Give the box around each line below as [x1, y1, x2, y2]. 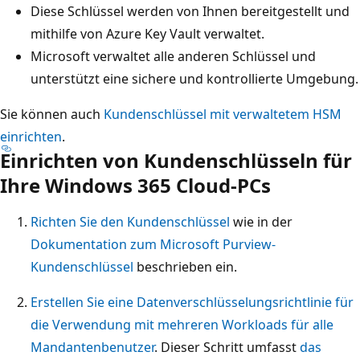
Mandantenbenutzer [31, 337, 154, 356]
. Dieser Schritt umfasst [154, 337, 300, 356]
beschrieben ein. [133, 257, 237, 276]
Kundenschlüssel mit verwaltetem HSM [104, 104, 342, 123]
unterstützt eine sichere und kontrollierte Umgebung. [31, 69, 358, 88]
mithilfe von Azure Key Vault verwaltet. [31, 24, 264, 43]
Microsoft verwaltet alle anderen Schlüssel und [31, 47, 316, 65]
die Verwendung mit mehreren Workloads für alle [31, 315, 333, 333]
